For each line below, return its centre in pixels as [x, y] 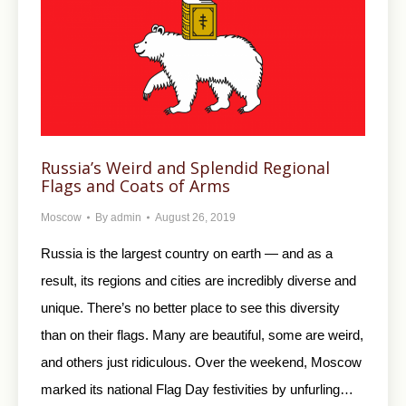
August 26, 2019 [195, 217]
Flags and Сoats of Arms [135, 185]
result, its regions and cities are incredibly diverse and [198, 280]
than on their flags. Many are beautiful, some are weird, [202, 334]
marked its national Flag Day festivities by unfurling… [197, 389]
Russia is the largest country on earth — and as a [187, 253]
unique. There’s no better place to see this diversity [190, 307]
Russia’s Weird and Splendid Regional [185, 167]
